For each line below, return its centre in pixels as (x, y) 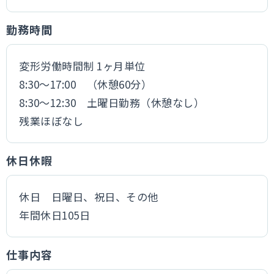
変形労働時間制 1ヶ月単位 (82, 66)
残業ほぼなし (51, 121)
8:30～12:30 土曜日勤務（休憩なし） (112, 102)
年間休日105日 (55, 215)
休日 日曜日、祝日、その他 (89, 197)
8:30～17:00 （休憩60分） (86, 84)
